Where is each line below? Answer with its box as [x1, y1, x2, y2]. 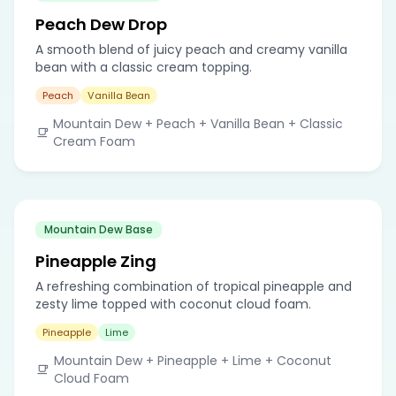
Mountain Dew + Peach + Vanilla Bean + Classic [53, 114, 344, 133]
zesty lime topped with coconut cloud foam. [35, 294, 311, 313]
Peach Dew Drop [35, 12, 167, 35]
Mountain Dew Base [44, 221, 153, 237]
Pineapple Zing [35, 249, 156, 272]
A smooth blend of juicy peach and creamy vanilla [35, 40, 347, 58]
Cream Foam [53, 132, 136, 150]
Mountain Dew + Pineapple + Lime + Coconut [54, 351, 332, 369]
